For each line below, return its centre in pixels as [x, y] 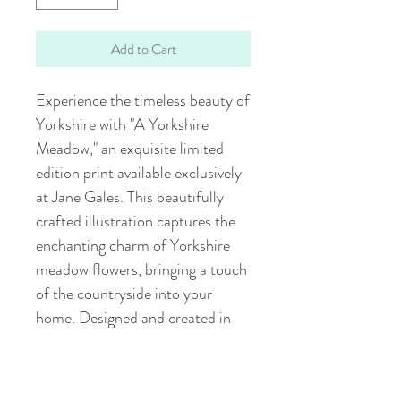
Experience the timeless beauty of [143, 100]
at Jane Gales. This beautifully [130, 196]
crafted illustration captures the [136, 221]
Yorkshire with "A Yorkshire [122, 124]
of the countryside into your [124, 293]
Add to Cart [143, 48]
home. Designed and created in [133, 317]
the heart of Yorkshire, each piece [141, 341]
